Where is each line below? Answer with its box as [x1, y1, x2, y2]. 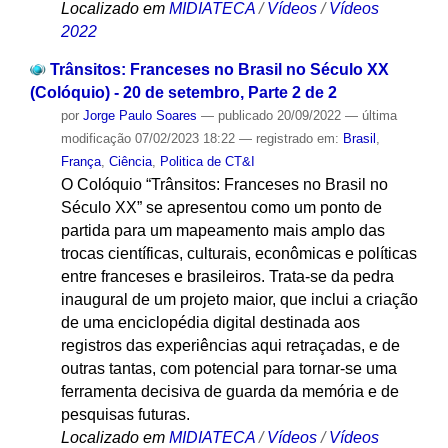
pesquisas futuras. [60, 406, 190, 424]
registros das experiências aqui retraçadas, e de [60, 337, 400, 355]
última [361, 108, 397, 124]
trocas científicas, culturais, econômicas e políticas [60, 245, 417, 263]
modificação [60, 131, 131, 147]
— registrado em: [238, 131, 343, 147]
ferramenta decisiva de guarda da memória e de [60, 383, 399, 401]
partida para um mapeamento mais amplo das [60, 222, 385, 240]
